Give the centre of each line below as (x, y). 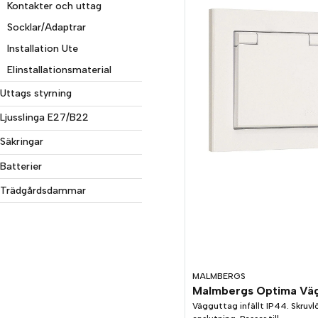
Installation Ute (43, 49)
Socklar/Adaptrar (46, 28)
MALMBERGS (219, 276)
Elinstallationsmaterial (59, 70)
